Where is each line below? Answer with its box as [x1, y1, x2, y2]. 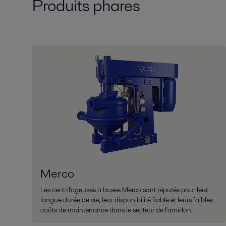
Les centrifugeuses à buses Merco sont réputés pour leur [40, 185, 208, 195]
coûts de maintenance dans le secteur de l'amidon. [40, 205, 193, 215]
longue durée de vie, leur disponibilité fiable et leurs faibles [40, 195, 213, 205]
